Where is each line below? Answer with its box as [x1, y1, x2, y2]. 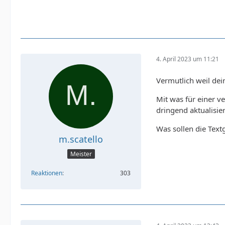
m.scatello [59, 133, 103, 145]
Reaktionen [31, 169, 62, 178]
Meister [70, 150, 92, 159]
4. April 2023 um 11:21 [156, 55, 219, 64]
